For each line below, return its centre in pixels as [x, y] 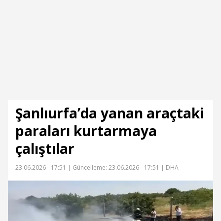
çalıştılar [45, 148]
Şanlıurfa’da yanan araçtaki [110, 113]
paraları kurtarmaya [86, 131]
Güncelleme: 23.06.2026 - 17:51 [116, 167]
